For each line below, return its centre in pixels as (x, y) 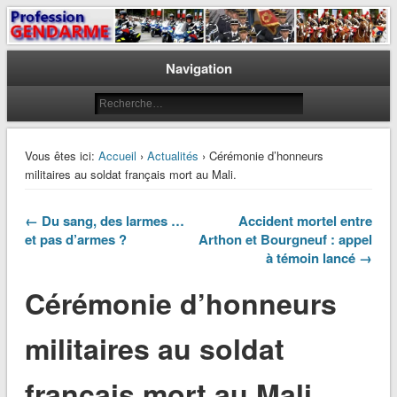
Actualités (172, 156)
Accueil (117, 156)
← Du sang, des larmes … (104, 221)
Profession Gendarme (137, 36)
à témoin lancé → (319, 258)
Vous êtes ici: (59, 156)
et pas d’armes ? (75, 240)
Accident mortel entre (306, 221)
